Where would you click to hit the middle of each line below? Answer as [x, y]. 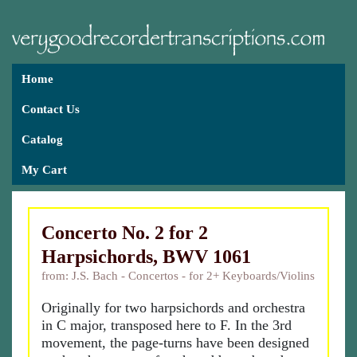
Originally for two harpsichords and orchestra [173, 308]
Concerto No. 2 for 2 [125, 233]
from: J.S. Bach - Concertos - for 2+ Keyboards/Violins [178, 276]
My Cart [44, 170]
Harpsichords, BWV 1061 [146, 257]
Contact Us [51, 109]
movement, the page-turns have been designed [175, 343]
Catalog [42, 139]
